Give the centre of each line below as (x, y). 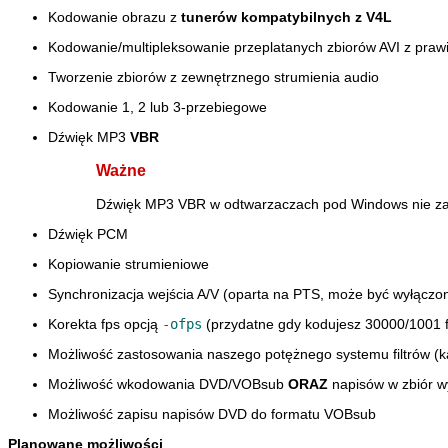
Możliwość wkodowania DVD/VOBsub (168, 384)
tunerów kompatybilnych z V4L (286, 16)
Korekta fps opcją (105, 324)
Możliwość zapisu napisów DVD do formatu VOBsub (212, 414)
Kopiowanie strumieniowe (128, 264)
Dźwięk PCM (88, 234)
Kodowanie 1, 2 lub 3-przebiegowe (157, 106)
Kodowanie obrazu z (114, 16)
